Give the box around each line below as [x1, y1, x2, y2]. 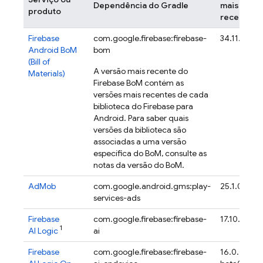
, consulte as [161, 148, 207, 159]
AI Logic [28, 225, 58, 236]
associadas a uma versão [93, 136, 186, 147]
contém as [143, 77, 184, 88]
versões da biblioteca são [93, 124, 186, 135]
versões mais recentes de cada [93, 89, 208, 100]
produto [28, 6, 61, 16]
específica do [93, 148, 145, 159]
